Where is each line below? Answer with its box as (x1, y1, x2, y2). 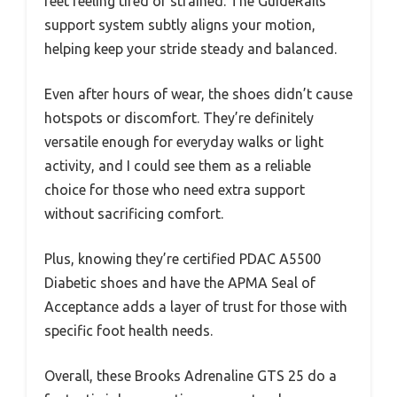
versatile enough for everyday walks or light (44, 133, 323, 150)
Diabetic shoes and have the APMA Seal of (44, 274, 315, 291)
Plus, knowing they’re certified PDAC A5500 (44, 250, 321, 267)
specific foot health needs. (44, 322, 213, 339)
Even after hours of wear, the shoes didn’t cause (44, 85, 353, 102)
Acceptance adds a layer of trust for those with (44, 298, 347, 315)
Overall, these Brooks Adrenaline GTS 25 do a (44, 367, 337, 384)
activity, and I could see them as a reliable (44, 157, 311, 174)
